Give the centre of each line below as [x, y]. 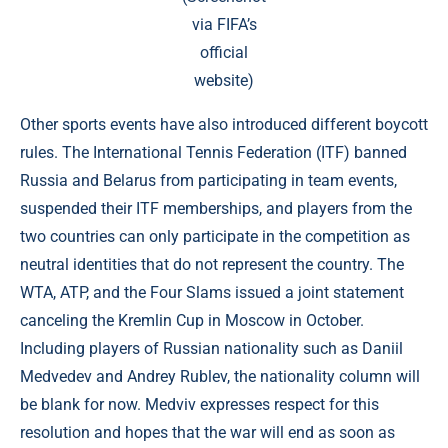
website [221, 80]
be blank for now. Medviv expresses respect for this [199, 404]
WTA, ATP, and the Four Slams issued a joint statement [212, 292]
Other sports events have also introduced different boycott [224, 124]
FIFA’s [236, 24]
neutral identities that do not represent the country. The [212, 264]
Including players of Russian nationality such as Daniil [211, 348]
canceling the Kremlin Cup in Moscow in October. [192, 320]
